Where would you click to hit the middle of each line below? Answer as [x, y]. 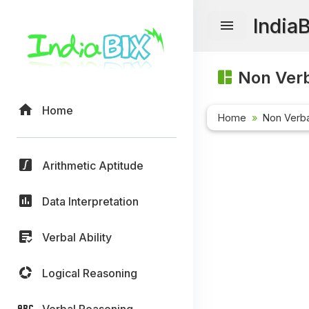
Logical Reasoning [90, 273]
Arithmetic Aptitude [93, 165]
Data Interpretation [90, 201]
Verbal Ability [77, 237]
